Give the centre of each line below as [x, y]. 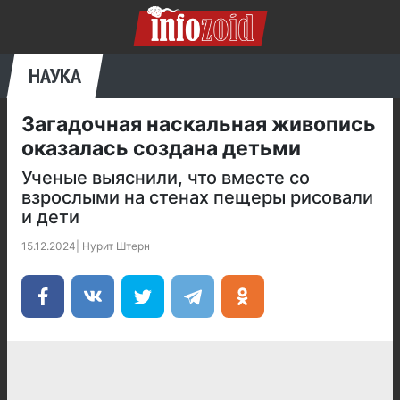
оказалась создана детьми [161, 148]
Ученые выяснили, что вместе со [166, 178]
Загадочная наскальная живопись [199, 124]
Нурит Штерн [116, 246]
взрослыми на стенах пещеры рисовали [197, 197]
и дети [50, 217]
